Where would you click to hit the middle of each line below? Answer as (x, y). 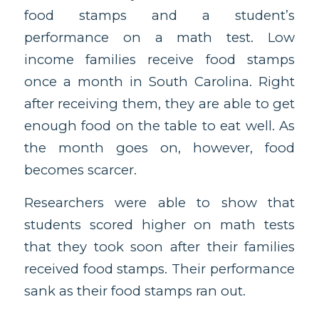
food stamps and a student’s (159, 15)
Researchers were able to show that (159, 203)
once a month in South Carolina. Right (159, 81)
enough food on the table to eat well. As (159, 125)
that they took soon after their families (159, 247)
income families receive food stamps (159, 59)
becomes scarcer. (80, 169)
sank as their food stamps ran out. (135, 291)
